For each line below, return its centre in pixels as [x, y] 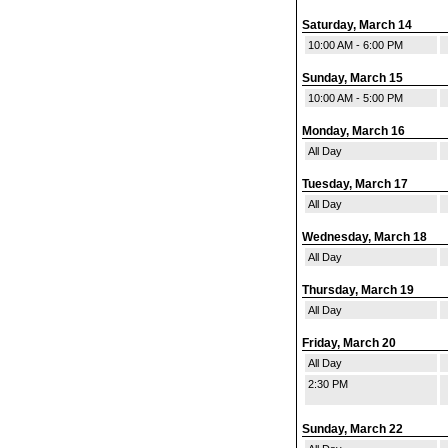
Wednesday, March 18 [364, 237]
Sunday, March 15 [352, 78]
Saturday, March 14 [357, 25]
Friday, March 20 [349, 343]
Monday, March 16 [353, 131]
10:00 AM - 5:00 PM [355, 98]
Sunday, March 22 [352, 429]
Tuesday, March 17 [355, 184]
